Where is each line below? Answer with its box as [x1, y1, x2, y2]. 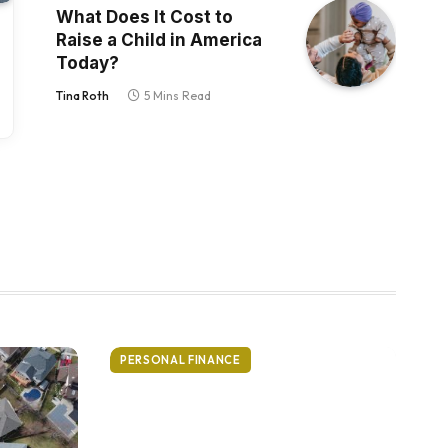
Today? [56, 53, 119, 73]
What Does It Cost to [56, 7, 233, 27]
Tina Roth [56, 88, 109, 103]
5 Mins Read [144, 88, 211, 103]
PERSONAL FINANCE [120, 353, 241, 368]
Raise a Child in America [56, 30, 262, 50]
